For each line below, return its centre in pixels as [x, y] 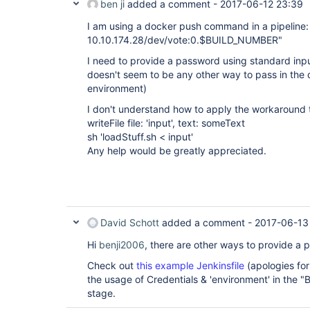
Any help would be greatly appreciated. [177, 151]
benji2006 [122, 245]
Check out [112, 265]
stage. [101, 293]
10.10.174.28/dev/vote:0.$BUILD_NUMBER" [185, 40]
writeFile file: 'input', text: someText [166, 123]
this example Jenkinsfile [190, 265]
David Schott [130, 222]
